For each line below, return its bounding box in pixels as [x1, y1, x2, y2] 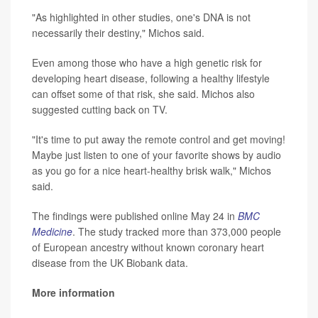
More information [32, 285, 115, 300]
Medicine [32, 224, 72, 238]
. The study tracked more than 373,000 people [72, 224, 281, 238]
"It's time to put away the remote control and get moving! [32, 131, 285, 146]
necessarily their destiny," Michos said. [32, 25, 204, 40]
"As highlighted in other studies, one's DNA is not [32, 9, 251, 24]
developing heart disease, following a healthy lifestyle [32, 70, 270, 85]
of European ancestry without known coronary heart [32, 239, 264, 254]
